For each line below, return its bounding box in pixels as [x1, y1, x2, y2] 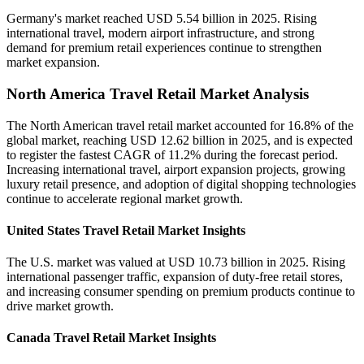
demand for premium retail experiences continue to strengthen [6, 41, 322, 55]
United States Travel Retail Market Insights [6, 223, 245, 237]
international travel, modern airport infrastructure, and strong [6, 26, 314, 41]
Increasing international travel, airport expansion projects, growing [6, 162, 345, 176]
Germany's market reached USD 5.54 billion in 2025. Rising [6, 11, 317, 26]
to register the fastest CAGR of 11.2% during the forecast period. [6, 147, 338, 162]
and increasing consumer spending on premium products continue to [6, 284, 355, 299]
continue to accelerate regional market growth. [6, 191, 243, 206]
